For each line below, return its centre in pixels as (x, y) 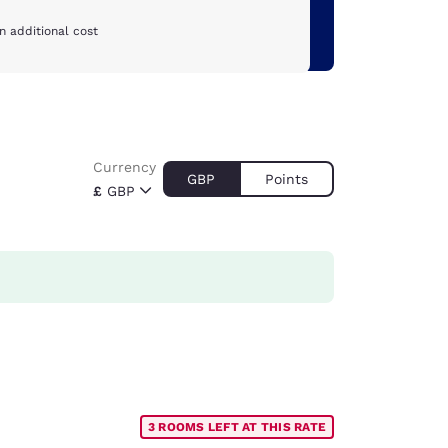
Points (286, 178)
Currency (124, 166)
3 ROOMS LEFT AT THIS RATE (237, 426)
